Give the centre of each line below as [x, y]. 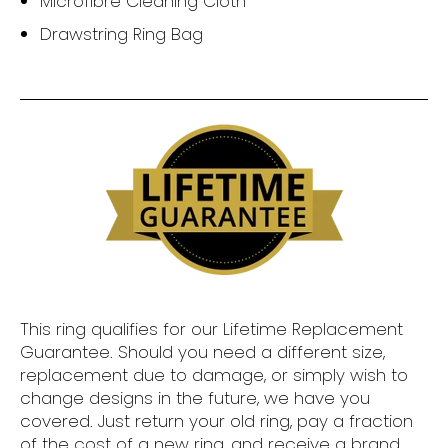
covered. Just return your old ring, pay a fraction [216, 421]
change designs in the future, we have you [195, 398]
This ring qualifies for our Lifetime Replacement [211, 329]
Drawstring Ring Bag [121, 34]
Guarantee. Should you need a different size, [202, 352]
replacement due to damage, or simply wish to [214, 375]
